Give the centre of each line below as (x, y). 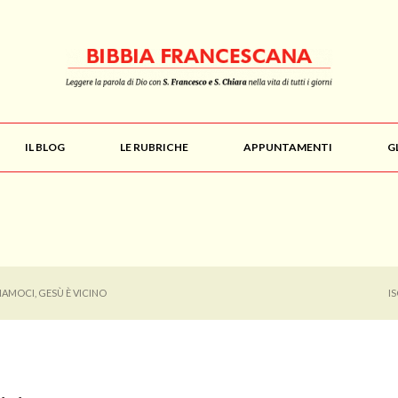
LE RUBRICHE (154, 147)
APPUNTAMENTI (288, 147)
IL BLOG (45, 147)
